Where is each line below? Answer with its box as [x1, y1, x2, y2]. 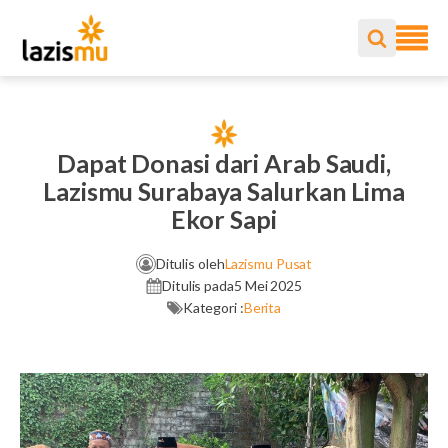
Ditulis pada [162, 277, 234, 294]
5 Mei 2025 [233, 277, 302, 294]
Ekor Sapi [171, 204, 277, 234]
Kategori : [182, 299, 244, 316]
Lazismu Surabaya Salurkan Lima [43, 176, 405, 206]
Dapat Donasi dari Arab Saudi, [56, 148, 392, 178]
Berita [243, 299, 282, 316]
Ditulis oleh [155, 255, 225, 272]
